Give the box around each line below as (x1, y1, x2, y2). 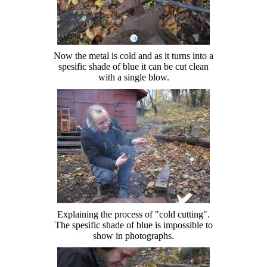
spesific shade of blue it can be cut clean (58, 61, 209, 72)
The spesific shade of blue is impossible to (54, 219, 213, 230)
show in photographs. (93, 230, 174, 241)
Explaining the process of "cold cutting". (57, 209, 210, 219)
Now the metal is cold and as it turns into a (54, 50, 213, 61)
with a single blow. (98, 72, 169, 82)
